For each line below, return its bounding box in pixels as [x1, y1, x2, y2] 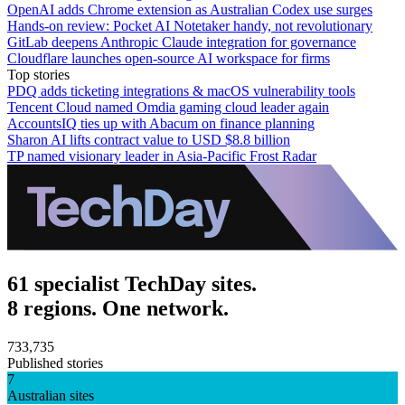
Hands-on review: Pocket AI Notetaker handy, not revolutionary [7, 17, 372, 33]
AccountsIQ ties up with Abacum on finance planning [7, 115, 315, 131]
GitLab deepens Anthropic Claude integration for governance [7, 33, 356, 50]
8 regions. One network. [7, 296, 229, 320]
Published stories [7, 354, 103, 371]
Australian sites [7, 387, 94, 403]
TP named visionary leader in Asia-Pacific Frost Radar [7, 147, 316, 164]
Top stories [7, 66, 70, 82]
